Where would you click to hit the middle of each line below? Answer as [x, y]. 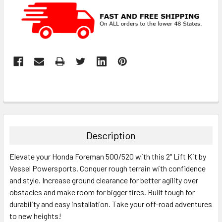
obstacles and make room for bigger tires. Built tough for [102, 192]
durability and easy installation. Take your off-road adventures [111, 204]
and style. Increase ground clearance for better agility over [104, 180]
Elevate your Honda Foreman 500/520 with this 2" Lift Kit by [108, 157]
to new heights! [35, 216]
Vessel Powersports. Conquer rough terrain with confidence [108, 168]
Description [111, 136]
